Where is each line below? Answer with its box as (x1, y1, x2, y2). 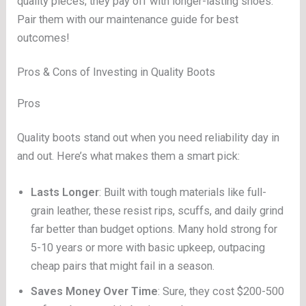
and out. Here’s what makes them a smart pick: (17, 149, 240, 163)
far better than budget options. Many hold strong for (31, 222, 278, 236)
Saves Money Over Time (31, 284, 158, 298)
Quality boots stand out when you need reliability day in (17, 130, 280, 144)
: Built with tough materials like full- (99, 185, 267, 199)
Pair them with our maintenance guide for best (17, 13, 239, 27)
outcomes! (17, 31, 70, 45)
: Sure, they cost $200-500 (158, 284, 285, 298)
